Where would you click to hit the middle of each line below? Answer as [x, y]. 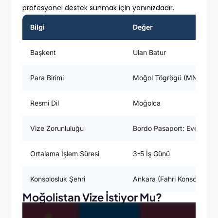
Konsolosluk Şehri [58, 179]
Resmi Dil [45, 103]
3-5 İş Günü [151, 154]
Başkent [43, 53]
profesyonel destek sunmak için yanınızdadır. [98, 8]
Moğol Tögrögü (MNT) [169, 78]
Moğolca [147, 103]
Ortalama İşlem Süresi [65, 154]
